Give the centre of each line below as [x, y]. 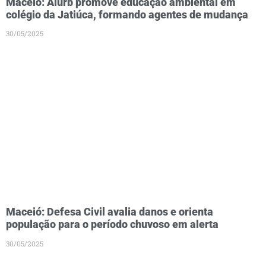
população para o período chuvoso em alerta [112, 224]
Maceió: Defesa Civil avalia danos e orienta [110, 212]
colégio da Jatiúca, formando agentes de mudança [127, 14]
